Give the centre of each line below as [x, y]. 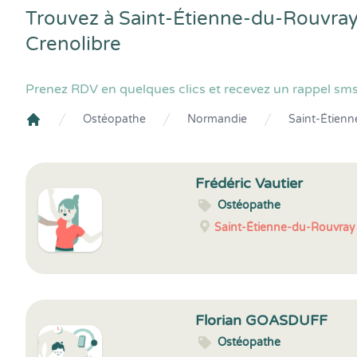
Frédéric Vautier [249, 183]
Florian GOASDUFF [262, 320]
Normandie [217, 119]
